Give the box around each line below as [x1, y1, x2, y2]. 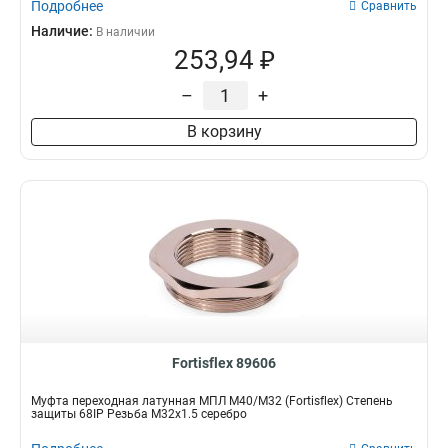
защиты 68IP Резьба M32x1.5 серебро [31, 407, 247, 421]
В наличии [96, 25, 155, 39]
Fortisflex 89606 [172, 355, 276, 371]
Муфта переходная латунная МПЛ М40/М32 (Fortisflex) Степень [31, 394, 393, 408]
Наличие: [31, 23, 96, 39]
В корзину [186, 122, 262, 141]
